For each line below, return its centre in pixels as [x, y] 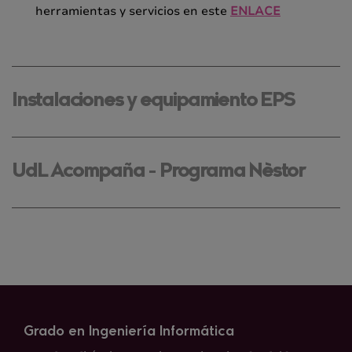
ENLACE [255, 11]
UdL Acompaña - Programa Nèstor [158, 172]
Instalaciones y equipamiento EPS [153, 101]
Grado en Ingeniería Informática [129, 332]
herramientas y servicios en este [133, 11]
